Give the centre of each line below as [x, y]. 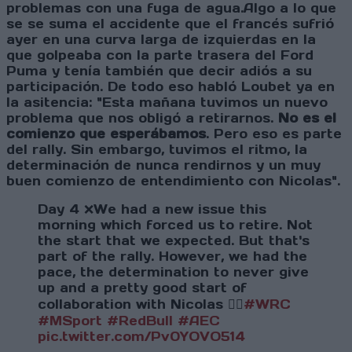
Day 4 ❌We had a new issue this [152, 209]
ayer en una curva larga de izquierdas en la [161, 40]
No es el [307, 118]
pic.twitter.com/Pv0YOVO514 [141, 337]
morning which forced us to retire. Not [175, 225]
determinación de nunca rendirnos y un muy [163, 165]
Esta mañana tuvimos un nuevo [215, 103]
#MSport [70, 321]
